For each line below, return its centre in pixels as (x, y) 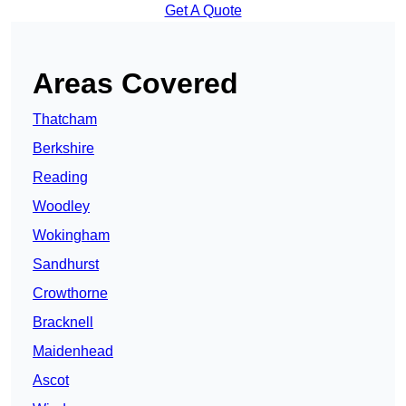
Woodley (61, 206)
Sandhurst (66, 264)
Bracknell (63, 322)
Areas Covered (135, 83)
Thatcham (65, 119)
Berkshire (63, 148)
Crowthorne (70, 293)
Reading (60, 177)
